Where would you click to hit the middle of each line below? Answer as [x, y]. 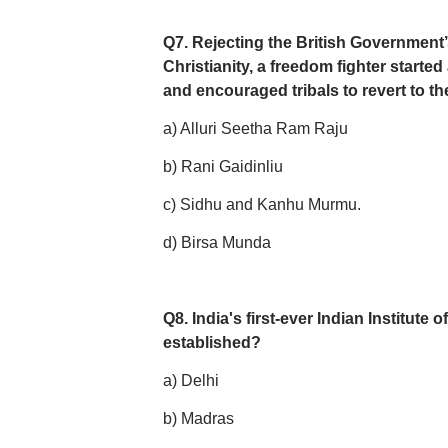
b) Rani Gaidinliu [222, 166]
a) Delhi [190, 380]
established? [211, 342]
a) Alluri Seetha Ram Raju [255, 128]
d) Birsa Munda [216, 242]
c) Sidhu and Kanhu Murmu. [261, 204]
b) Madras [198, 418]
